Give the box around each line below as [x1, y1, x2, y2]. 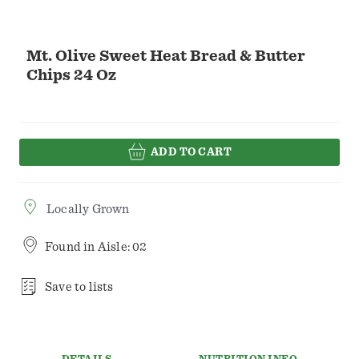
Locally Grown [46, 203, 130, 216]
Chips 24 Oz [26, 67, 116, 83]
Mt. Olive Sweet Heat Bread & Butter [26, 48, 305, 64]
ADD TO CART [150, 146, 232, 158]
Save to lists [45, 280, 114, 294]
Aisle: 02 [97, 240, 147, 254]
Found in [45, 240, 98, 254]
